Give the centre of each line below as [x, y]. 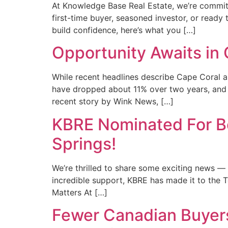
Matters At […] [80, 192]
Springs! [84, 144]
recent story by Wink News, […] [113, 102]
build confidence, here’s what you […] [124, 30]
